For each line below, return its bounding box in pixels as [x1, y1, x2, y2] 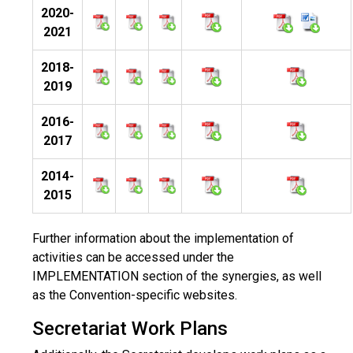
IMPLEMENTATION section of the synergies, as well [32, 269, 321, 284]
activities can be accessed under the [32, 250, 234, 265]
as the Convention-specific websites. [32, 288, 237, 303]
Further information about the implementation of [32, 231, 294, 246]
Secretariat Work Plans [32, 318, 228, 340]
